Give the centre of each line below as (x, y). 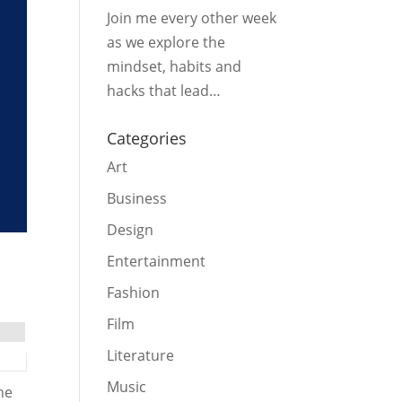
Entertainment (157, 262)
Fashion (134, 293)
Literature (141, 356)
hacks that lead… (164, 91)
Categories (147, 139)
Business (137, 199)
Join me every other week (192, 18)
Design (131, 230)
